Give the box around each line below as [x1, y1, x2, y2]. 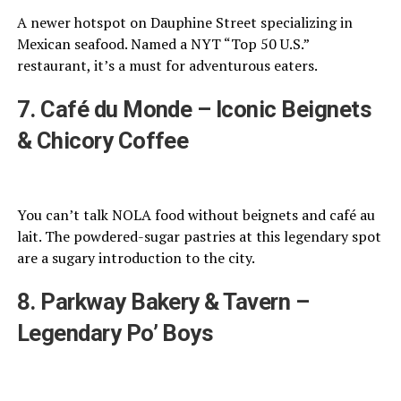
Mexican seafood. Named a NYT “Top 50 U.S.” [16, 33, 309, 54]
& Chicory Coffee [16, 126, 189, 154]
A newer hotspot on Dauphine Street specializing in [16, 12, 353, 32]
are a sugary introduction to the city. [16, 248, 255, 269]
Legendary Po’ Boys [16, 320, 214, 347]
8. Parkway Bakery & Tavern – [16, 288, 310, 316]
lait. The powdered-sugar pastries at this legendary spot [16, 226, 381, 247]
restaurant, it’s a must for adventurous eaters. [16, 55, 318, 75]
